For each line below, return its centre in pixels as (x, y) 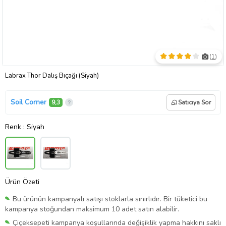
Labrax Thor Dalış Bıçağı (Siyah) (52, 75)
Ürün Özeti (22, 182)
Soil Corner (29, 102)
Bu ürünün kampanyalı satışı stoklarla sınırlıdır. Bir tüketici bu (110, 199)
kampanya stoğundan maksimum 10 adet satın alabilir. (92, 209)
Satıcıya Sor (194, 102)
